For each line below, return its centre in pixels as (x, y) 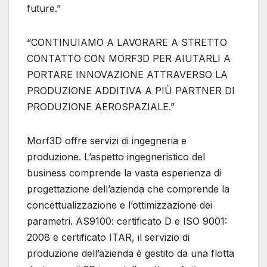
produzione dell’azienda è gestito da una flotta (131, 254)
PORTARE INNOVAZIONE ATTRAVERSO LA (127, 75)
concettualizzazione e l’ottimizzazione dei (119, 205)
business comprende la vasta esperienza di (124, 173)
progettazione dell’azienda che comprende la (128, 189)
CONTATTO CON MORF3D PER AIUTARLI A (129, 59)
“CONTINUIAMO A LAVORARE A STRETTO (127, 43)
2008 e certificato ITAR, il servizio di (108, 237)
